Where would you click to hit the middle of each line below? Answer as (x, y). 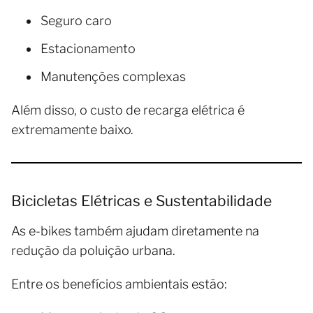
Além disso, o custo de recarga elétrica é (128, 110)
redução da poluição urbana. (93, 250)
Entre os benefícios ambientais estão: (119, 284)
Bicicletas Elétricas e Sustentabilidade (141, 201)
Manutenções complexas (113, 76)
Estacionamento (88, 48)
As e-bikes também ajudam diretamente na (135, 231)
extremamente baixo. (72, 129)
